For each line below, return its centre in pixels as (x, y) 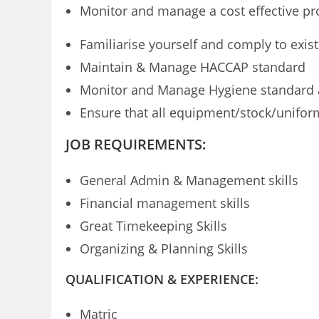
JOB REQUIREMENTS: (136, 144)
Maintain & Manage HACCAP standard (193, 67)
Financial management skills (165, 203)
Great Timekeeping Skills (153, 226)
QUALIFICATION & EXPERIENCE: (162, 279)
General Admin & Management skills (189, 180)
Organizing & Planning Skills (164, 249)
